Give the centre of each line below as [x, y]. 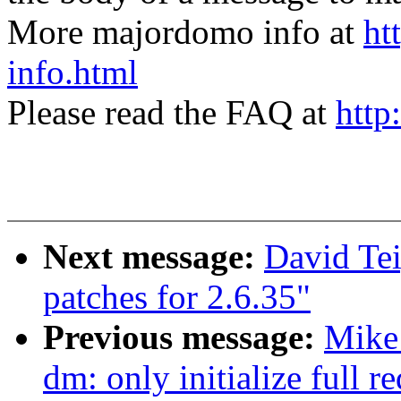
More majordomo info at [185, 32]
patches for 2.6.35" [177, 297]
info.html [73, 73]
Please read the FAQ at [171, 113]
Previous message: [183, 337]
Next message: [154, 257]
